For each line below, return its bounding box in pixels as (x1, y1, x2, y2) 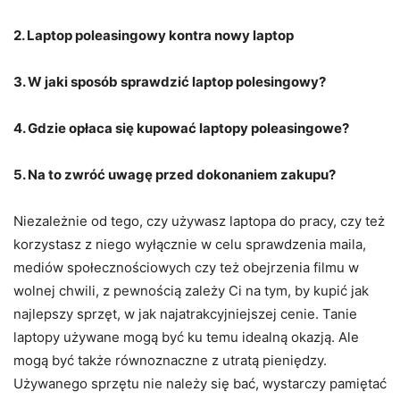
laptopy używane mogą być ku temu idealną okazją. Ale (13, 328, 359, 346)
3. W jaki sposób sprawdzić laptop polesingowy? (13, 72, 326, 90)
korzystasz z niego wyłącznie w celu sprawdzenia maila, (13, 235, 366, 253)
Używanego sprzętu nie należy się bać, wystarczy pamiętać (13, 374, 387, 392)
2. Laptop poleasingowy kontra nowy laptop (13, 26, 294, 44)
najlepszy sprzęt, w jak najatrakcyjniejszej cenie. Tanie (13, 304, 357, 322)
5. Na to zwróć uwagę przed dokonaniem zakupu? (13, 165, 336, 183)
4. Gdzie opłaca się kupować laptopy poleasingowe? (13, 119, 349, 137)
